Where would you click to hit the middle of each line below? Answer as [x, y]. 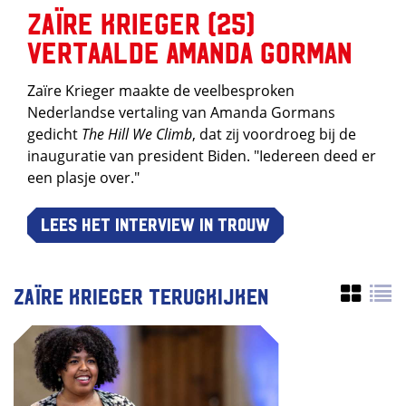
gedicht [54, 134]
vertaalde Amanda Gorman [190, 51]
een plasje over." [83, 178]
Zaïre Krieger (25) [141, 22]
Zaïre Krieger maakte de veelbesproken [161, 91]
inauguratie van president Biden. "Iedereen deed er [202, 156]
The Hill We [117, 134]
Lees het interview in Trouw [155, 224]
